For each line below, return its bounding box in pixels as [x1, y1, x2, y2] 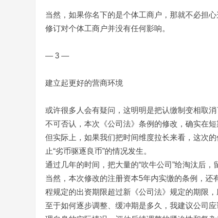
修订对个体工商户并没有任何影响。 [45, 24, 170, 33]
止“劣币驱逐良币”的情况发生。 [45, 147, 151, 155]
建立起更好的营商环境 [45, 79, 123, 87]
